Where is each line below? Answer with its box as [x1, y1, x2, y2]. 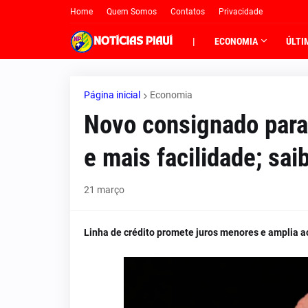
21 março [84, 184, 124, 195]
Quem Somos [107, 7, 157, 16]
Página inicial [84, 89, 140, 100]
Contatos [170, 7, 205, 16]
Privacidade [219, 7, 263, 16]
